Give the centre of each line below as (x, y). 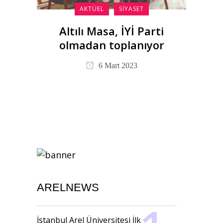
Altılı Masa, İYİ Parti (111, 31)
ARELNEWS (68, 187)
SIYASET (131, 9)
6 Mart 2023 (117, 65)
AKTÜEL (92, 9)
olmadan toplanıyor (111, 45)
